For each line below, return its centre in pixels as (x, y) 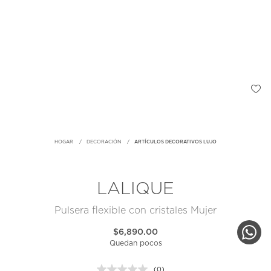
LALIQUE (135, 190)
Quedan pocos (135, 243)
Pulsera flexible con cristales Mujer (135, 211)
